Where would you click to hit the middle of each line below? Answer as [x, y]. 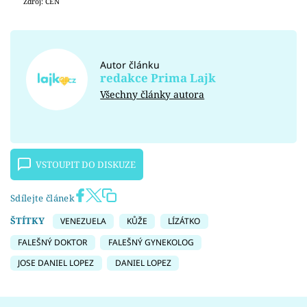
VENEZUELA [83, 221]
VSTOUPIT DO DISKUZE [86, 165]
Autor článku [130, 64]
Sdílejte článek [42, 198]
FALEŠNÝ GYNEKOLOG [151, 242]
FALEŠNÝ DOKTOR [53, 242]
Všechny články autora [152, 94]
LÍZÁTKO [184, 221]
